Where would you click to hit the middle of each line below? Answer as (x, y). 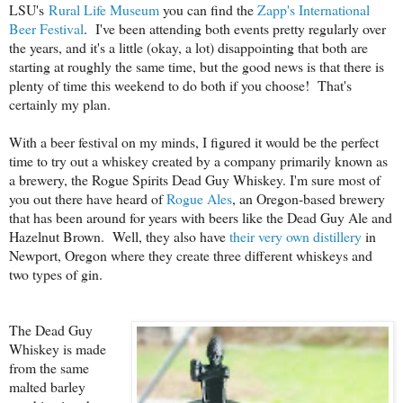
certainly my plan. (64, 103)
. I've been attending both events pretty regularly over (235, 28)
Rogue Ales (199, 198)
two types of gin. (60, 273)
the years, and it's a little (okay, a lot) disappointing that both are (188, 47)
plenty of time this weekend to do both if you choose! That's (180, 85)
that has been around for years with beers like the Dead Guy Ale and (201, 217)
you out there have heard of (88, 198)
